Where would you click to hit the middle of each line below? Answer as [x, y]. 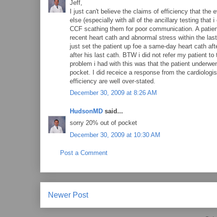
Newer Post [68, 195]
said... [113, 111]
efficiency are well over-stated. [113, 81]
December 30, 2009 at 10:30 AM [115, 135]
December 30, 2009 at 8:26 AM [113, 93]
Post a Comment [84, 153]
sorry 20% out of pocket [103, 123]
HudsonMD [86, 111]
